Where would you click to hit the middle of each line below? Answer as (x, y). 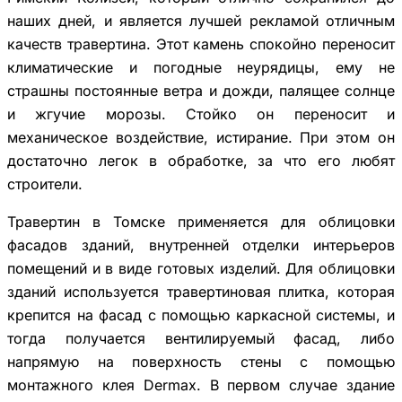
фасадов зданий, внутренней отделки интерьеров (201, 245)
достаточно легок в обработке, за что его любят (201, 160)
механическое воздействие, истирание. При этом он (201, 137)
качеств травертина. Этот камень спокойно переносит (201, 44)
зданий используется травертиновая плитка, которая (201, 291)
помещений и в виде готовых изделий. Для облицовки (201, 268)
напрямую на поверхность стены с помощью (201, 361)
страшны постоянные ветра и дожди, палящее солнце (201, 90)
